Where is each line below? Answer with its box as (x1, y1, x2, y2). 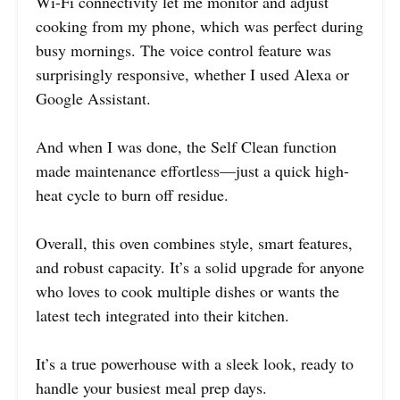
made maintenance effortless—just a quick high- (36, 159, 349, 181)
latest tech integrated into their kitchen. (36, 304, 289, 326)
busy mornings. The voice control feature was (36, 38, 331, 61)
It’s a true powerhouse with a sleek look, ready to (36, 352, 354, 374)
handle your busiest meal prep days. (36, 376, 267, 398)
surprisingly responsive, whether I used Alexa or (36, 62, 349, 85)
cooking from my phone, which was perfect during (36, 14, 363, 37)
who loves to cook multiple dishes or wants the (36, 279, 339, 302)
